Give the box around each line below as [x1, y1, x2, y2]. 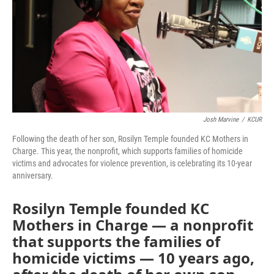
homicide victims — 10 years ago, [12, 248, 254, 268]
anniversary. [12, 171, 53, 180]
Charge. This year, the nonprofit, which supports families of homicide [12, 146, 243, 156]
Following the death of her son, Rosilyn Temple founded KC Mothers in [12, 134, 248, 144]
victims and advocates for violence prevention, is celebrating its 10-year [12, 158, 252, 168]
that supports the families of [12, 231, 220, 251]
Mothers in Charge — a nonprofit [12, 215, 253, 235]
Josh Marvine [203, 116, 239, 124]
